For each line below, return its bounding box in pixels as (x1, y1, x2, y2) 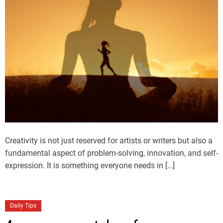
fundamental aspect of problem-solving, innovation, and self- (5, 148, 218, 158)
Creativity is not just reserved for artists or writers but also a (5, 136, 213, 146)
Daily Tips (10, 202, 36, 210)
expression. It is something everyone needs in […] (5, 161, 175, 171)
